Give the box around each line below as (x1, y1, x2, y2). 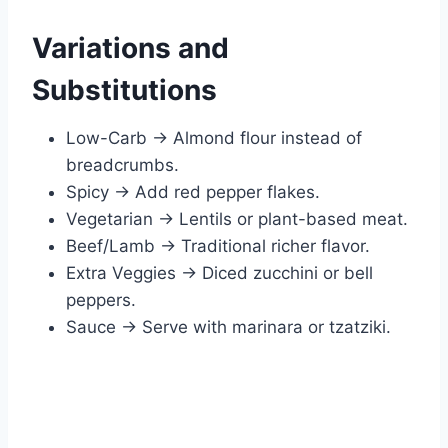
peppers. (66, 289, 136, 310)
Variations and (32, 30, 229, 65)
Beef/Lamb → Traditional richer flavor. (66, 235, 370, 256)
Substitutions (32, 72, 217, 107)
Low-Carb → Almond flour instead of (66, 127, 362, 148)
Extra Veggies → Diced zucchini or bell (66, 262, 373, 283)
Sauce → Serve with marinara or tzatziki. (66, 316, 391, 337)
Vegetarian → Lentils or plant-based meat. (66, 208, 408, 229)
